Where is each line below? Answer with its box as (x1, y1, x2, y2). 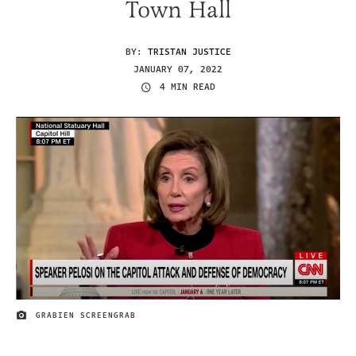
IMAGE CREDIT (15, 312, 82, 324)
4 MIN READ (160, 80, 215, 95)
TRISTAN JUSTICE (147, 44, 231, 59)
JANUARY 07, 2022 (133, 62, 222, 76)
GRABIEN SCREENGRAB (36, 310, 136, 322)
